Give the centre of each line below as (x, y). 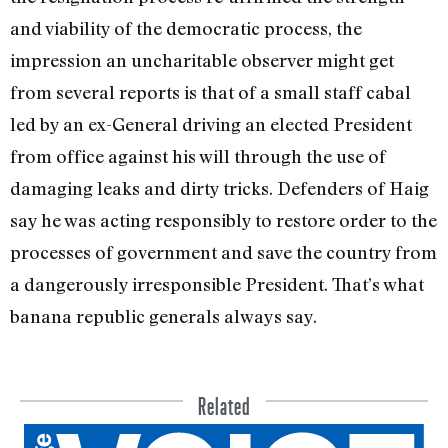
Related (224, 400)
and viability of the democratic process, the (186, 27)
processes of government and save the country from (223, 251)
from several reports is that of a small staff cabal (210, 91)
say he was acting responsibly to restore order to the (223, 219)
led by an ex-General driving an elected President (211, 123)
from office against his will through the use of (198, 155)
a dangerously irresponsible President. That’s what (217, 283)
